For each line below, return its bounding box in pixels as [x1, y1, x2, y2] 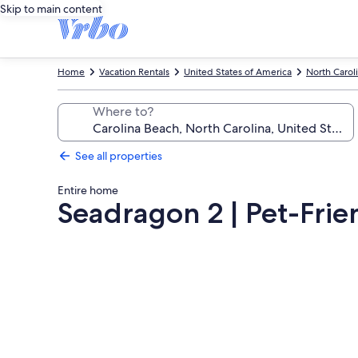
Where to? [93, 103, 153, 120]
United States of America [184, 66, 292, 78]
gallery [57, 258, 121, 281]
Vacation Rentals [99, 66, 169, 78]
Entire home [58, 183, 118, 197]
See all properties [75, 149, 162, 163]
